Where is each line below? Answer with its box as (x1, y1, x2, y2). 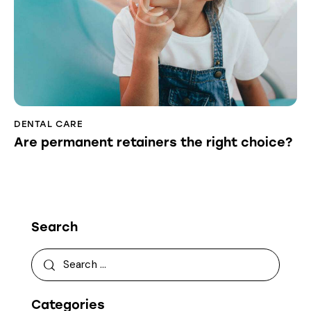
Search (31, 219, 78, 235)
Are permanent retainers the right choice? (14, 134, 292, 150)
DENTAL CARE (14, 119, 83, 130)
